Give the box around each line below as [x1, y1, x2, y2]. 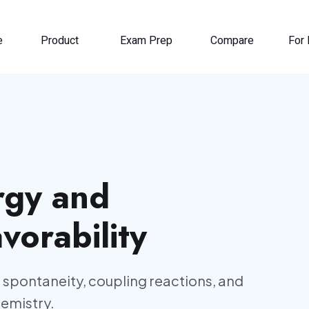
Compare [210, 32, 254, 49]
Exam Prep [120, 32, 172, 49]
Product [41, 32, 79, 49]
